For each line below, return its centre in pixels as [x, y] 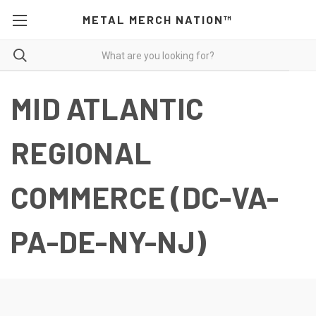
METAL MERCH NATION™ [158, 19]
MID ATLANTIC [107, 108]
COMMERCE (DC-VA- [145, 197]
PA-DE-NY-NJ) [108, 241]
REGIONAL [81, 152]
